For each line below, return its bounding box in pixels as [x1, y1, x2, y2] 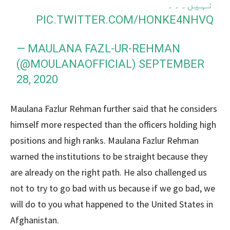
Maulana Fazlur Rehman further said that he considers [10, 103, 217, 114]
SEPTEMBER [139, 57, 205, 70]
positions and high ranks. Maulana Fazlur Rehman [10, 135, 199, 146]
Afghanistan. [10, 214, 59, 226]
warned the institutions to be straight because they [10, 150, 207, 162]
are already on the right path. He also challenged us [10, 166, 207, 178]
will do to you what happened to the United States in [10, 198, 213, 210]
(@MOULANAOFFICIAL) [16, 57, 139, 70]
